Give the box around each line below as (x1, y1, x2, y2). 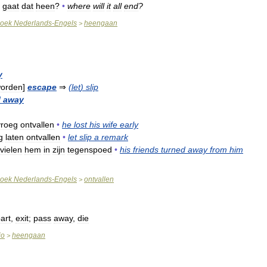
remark (101, 132, 128, 142)
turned (161, 145, 185, 155)
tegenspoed (67, 145, 112, 155)
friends (133, 145, 159, 155)
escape (27, 82, 57, 92)
